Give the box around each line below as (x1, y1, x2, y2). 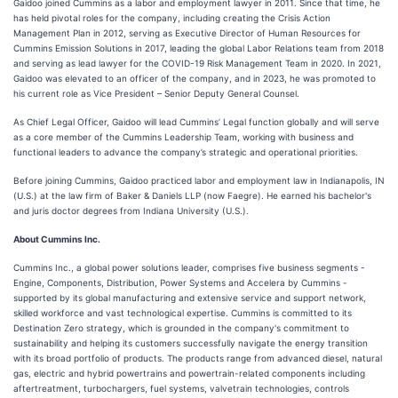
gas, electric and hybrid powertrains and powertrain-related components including (13, 368, 365, 378)
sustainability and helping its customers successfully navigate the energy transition (13, 338, 368, 348)
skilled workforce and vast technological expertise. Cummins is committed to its (13, 307, 352, 318)
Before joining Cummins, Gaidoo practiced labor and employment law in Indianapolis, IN (13, 175, 385, 186)
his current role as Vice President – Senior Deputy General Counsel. (13, 88, 299, 99)
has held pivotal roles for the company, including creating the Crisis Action (13, 12, 330, 23)
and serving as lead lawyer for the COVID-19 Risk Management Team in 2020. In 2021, (13, 58, 381, 68)
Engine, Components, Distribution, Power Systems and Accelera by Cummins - (13, 277, 347, 288)
